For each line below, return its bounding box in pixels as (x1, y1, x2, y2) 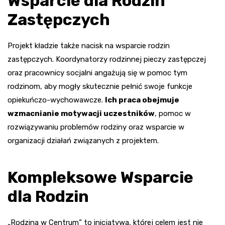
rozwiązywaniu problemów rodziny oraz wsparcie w (8, 123, 184, 132)
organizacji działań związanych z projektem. (8, 136, 159, 146)
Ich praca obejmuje (105, 95, 179, 105)
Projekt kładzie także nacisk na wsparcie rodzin (8, 41, 170, 51)
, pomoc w (155, 109, 191, 119)
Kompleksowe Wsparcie (8, 168, 193, 187)
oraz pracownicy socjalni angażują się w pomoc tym (8, 68, 187, 78)
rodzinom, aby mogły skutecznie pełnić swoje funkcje (8, 82, 192, 91)
